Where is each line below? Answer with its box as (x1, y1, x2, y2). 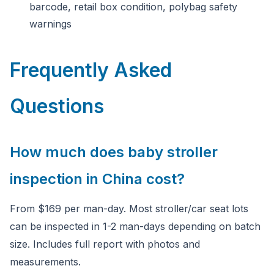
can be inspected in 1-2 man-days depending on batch (10, 220, 261, 232)
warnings (29, 18, 72, 30)
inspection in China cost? (10, 170, 185, 188)
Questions (10, 94, 104, 118)
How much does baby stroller (10, 143, 218, 161)
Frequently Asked (10, 58, 172, 82)
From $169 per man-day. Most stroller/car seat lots (10, 202, 248, 215)
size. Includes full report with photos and (10, 238, 200, 250)
